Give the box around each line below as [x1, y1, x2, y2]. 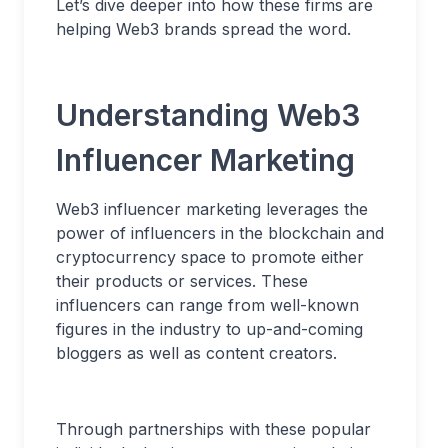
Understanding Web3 [56, 97, 360, 133]
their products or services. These [56, 271, 308, 291]
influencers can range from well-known [56, 295, 359, 315]
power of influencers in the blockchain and [56, 223, 384, 243]
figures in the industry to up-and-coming [56, 319, 363, 339]
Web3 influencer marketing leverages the [56, 199, 368, 219]
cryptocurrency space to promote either [56, 247, 364, 267]
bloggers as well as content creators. [56, 343, 337, 363]
